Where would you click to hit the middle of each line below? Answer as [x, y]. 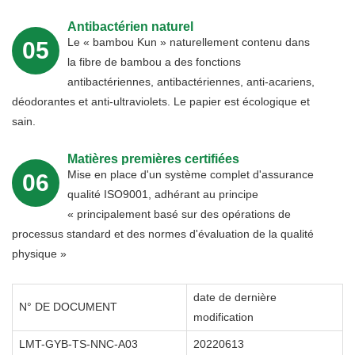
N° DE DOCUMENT [68, 307]
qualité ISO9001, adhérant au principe [163, 195]
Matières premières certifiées [153, 159]
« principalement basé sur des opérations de [179, 214]
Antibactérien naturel [130, 27]
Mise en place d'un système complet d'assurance [191, 175]
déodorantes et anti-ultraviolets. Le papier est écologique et [161, 102]
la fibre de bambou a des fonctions [154, 62]
